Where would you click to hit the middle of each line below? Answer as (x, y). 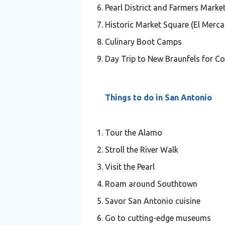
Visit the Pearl (130, 166)
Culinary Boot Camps (143, 41)
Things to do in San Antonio (158, 97)
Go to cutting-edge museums (158, 218)
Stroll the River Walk (141, 149)
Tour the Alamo (133, 132)
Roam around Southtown (151, 184)
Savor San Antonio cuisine (152, 201)
